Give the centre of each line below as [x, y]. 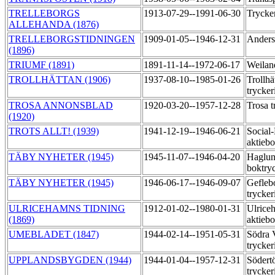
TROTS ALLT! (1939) [54, 131]
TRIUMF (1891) [41, 65]
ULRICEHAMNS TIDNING [67, 209]
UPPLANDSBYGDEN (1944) [70, 260]
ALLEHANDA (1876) [54, 25]
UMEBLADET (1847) [54, 234]
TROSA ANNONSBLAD [61, 106]
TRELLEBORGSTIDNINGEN [72, 39]
